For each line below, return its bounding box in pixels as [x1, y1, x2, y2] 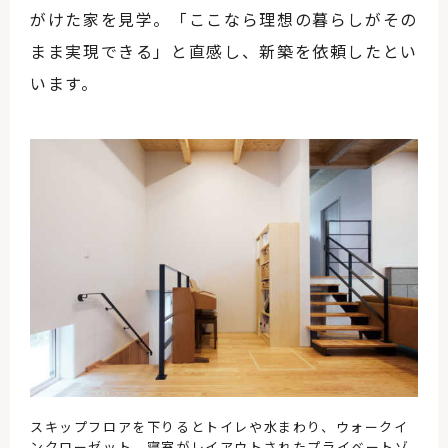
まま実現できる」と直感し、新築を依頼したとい [30, 38, 418, 63]
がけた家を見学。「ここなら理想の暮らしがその [30, 6, 418, 31]
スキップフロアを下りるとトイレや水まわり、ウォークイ [30, 417, 409, 437]
